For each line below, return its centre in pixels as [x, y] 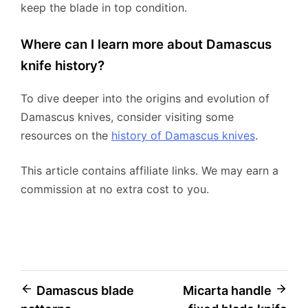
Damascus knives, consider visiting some [127, 117]
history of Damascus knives [183, 135]
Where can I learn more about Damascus [146, 45]
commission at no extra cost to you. [115, 189]
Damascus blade [85, 290]
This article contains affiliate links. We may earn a [150, 170]
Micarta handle [227, 290]
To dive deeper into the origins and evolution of [145, 98]
